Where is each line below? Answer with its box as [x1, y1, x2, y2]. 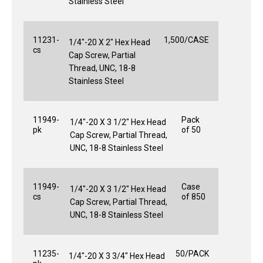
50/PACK [176, 248, 209, 258]
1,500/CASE [164, 35, 209, 45]
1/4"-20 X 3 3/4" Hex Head [69, 251, 165, 261]
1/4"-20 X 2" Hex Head [69, 37, 150, 47]
